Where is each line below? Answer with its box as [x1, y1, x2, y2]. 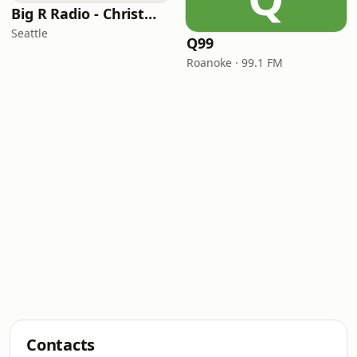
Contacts [26, 334, 96, 355]
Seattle [11, 25, 48, 41]
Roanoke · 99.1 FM [186, 55, 283, 70]
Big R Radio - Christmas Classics [144, 4, 157, 23]
